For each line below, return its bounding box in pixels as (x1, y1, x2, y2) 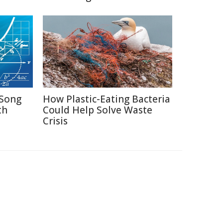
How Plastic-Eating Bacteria (43, 93, 170, 106)
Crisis (43, 114, 68, 127)
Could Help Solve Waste (43, 104, 152, 116)
